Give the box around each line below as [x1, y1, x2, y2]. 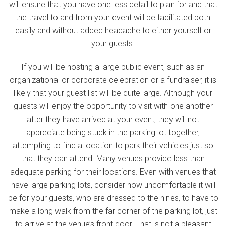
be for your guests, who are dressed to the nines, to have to [8, 193, 218, 203]
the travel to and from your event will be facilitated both [16, 13, 210, 22]
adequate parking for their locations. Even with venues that [10, 167, 216, 177]
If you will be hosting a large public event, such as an [21, 62, 205, 72]
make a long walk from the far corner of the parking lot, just [9, 206, 217, 216]
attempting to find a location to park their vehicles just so [13, 141, 213, 150]
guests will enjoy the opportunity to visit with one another [13, 101, 213, 111]
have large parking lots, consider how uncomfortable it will [11, 180, 215, 190]
